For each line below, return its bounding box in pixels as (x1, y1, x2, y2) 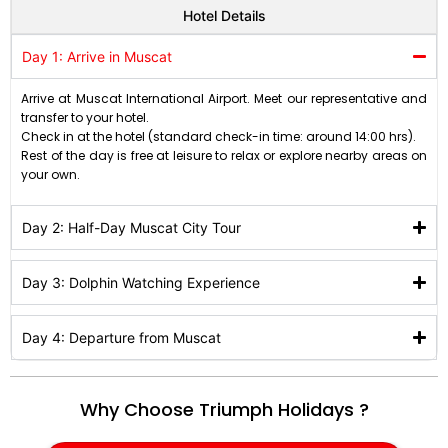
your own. (21, 165, 80, 183)
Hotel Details (182, 6, 266, 24)
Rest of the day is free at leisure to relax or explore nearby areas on (21, 146, 427, 164)
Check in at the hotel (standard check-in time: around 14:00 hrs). (21, 127, 416, 145)
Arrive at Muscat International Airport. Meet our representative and (21, 89, 427, 107)
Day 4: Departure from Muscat (22, 328, 221, 346)
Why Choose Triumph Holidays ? (79, 396, 369, 422)
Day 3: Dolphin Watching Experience (22, 273, 260, 291)
